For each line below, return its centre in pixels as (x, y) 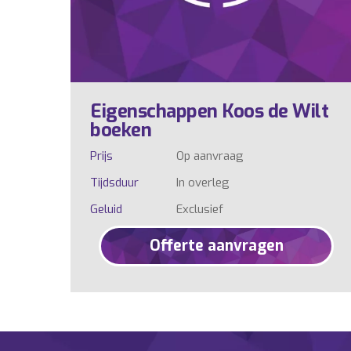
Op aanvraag (210, 156)
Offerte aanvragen (216, 246)
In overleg (203, 183)
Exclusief (199, 210)
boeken (121, 130)
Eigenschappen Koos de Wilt (209, 112)
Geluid (106, 210)
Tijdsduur (114, 183)
